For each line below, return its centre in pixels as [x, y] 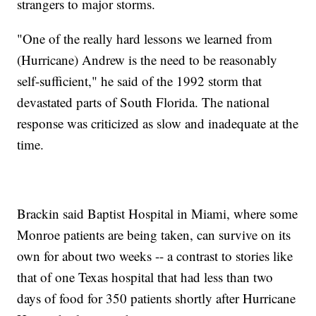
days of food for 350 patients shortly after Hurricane [157, 298]
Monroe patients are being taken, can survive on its [154, 234]
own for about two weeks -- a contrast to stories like [155, 255]
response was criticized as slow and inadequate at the [158, 123]
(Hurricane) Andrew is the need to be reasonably [147, 59]
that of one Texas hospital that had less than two [145, 276]
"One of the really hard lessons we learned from [145, 38]
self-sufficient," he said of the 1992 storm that [140, 80]
